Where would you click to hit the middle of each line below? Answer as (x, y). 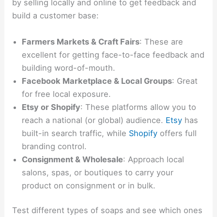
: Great (185, 81)
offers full (177, 133)
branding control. (54, 146)
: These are (162, 41)
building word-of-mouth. (69, 68)
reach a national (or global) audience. (94, 120)
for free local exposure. (67, 94)
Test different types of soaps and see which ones (108, 210)
